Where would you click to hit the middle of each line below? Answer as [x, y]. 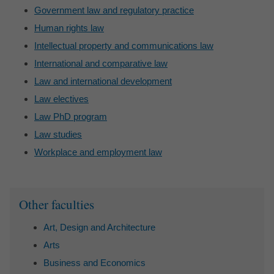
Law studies [58, 135]
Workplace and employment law [98, 152]
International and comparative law [101, 64]
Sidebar [28, 194]
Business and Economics [94, 263]
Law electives [61, 99]
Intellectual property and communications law [124, 46]
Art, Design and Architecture [99, 228]
